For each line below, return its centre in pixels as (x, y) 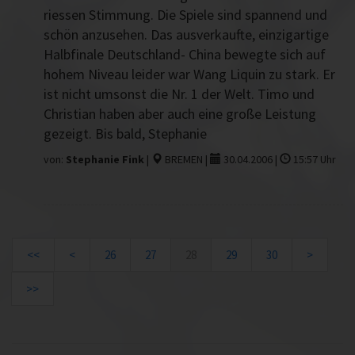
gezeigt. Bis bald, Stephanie (125, 133)
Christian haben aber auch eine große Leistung (180, 113)
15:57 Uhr (313, 160)
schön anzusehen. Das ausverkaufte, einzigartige (186, 34)
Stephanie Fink (105, 160)
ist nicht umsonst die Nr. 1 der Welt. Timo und (179, 94)
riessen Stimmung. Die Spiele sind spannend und (185, 14)
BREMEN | (186, 160)
